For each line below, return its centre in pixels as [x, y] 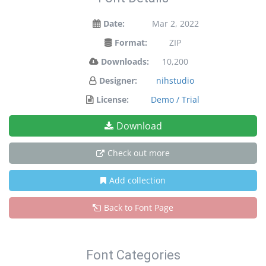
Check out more [139, 153]
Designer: [118, 80]
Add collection [137, 180]
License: [113, 99]
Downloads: [125, 61]
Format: [131, 42]
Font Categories [133, 255]
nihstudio [175, 80]
